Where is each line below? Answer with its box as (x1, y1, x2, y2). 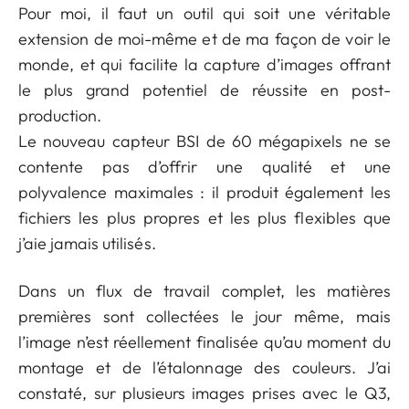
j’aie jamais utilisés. (18, 232, 156, 254)
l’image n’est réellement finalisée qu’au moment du (18, 330, 391, 352)
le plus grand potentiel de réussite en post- (18, 79, 391, 100)
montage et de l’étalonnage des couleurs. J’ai (18, 356, 391, 378)
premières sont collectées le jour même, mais (18, 305, 391, 327)
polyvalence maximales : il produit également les (18, 181, 391, 203)
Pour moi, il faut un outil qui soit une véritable (18, 2, 391, 24)
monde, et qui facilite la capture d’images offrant (18, 53, 391, 75)
